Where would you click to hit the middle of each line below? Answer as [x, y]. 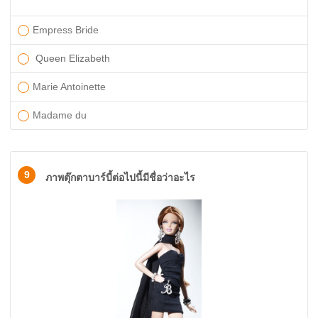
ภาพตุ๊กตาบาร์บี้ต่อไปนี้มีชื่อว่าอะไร [120, 177]
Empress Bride [66, 30]
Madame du [61, 115]
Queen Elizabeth [73, 58]
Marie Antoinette [69, 87]
